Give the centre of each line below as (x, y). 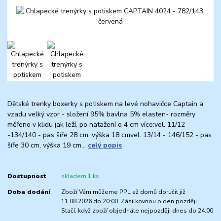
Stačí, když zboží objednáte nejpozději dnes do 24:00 (137, 211)
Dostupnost (27, 176)
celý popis (105, 145)
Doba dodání (29, 192)
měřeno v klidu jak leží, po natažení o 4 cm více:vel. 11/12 (96, 124)
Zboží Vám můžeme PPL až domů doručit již (123, 192)
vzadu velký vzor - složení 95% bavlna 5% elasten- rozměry (101, 114)
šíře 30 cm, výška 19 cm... (48, 145)
